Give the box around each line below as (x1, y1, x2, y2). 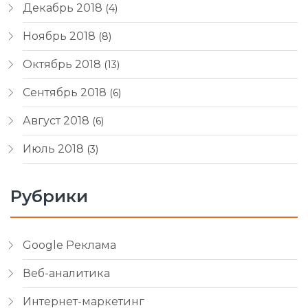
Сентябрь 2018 (23, 86, 107, 99)
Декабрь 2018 (23, 1, 102, 14)
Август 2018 (23, 114, 89, 127)
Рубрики (10, 186, 88, 206)
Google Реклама (23, 239, 116, 252)
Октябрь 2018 (23, 58, 101, 71)
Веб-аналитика (23, 267, 110, 280)
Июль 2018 (23, 142, 84, 155)
